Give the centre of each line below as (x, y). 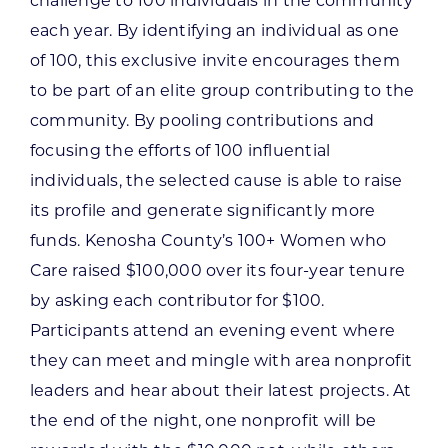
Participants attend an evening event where (212, 330)
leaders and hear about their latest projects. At (220, 390)
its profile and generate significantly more (202, 210)
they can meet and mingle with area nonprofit (221, 360)
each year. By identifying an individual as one (214, 30)
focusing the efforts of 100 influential (180, 150)
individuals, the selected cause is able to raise (216, 180)
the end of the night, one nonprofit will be (203, 420)
